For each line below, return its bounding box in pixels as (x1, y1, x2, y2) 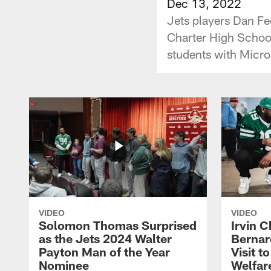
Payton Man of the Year (39, 244, 170, 259)
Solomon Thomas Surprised (39, 217, 197, 232)
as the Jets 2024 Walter (39, 230, 172, 246)
